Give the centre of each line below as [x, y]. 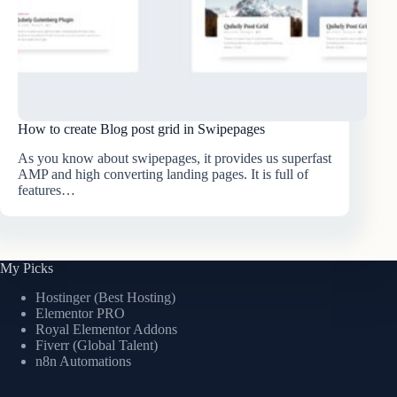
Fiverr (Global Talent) [97, 345]
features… [47, 191]
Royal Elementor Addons [106, 329]
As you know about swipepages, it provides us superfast [175, 159]
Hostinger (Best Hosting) [105, 297]
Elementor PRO [80, 313]
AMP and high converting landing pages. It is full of [163, 175]
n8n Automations [83, 361]
